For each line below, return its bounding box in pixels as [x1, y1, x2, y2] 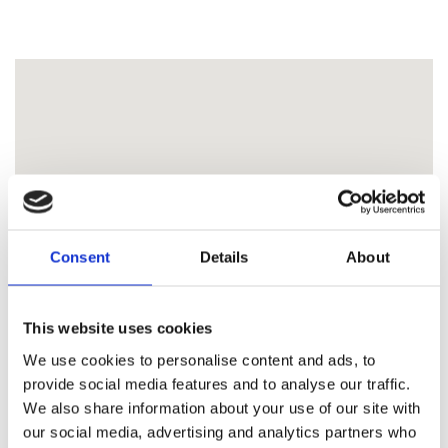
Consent [50, 248, 110, 266]
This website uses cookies [23, 319, 213, 337]
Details [199, 248, 249, 266]
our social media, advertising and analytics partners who [23, 423, 416, 440]
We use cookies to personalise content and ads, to [23, 351, 376, 368]
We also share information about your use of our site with [23, 399, 421, 416]
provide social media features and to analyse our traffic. [23, 375, 411, 392]
